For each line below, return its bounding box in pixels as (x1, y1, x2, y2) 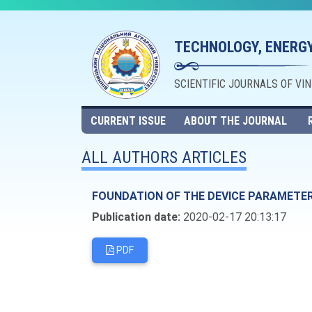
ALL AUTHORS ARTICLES (81, 148, 247, 167)
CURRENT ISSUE (90, 114, 166, 127)
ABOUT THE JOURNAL (184, 114, 287, 127)
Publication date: (92, 210, 180, 224)
